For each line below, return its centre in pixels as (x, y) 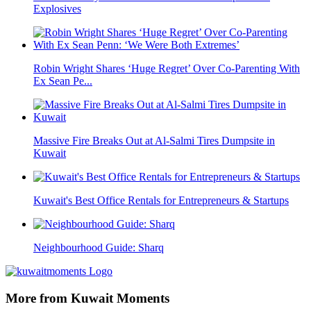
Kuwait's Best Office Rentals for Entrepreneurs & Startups (161, 201)
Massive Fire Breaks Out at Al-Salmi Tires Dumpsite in (154, 141)
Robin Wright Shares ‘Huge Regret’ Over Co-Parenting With (167, 69)
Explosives (57, 9)
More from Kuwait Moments (87, 299)
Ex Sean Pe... (63, 81)
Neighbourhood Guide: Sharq (99, 248)
